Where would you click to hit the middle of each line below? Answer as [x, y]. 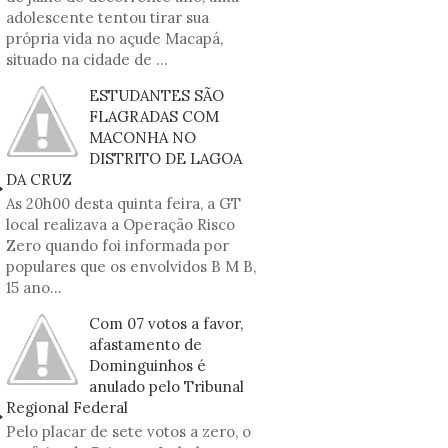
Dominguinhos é [147, 365]
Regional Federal [67, 407]
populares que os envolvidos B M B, [131, 266]
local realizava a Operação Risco [120, 224]
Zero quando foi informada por [117, 245]
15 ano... [34, 287]
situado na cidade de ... [87, 59]
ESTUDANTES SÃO [156, 95]
